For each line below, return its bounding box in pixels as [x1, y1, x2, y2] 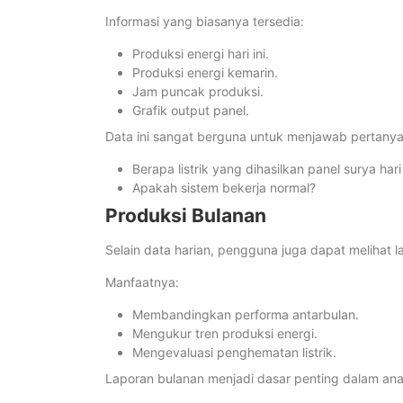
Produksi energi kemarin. [132, 65, 278, 81]
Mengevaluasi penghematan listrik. [132, 345, 336, 361]
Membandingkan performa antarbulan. [132, 307, 359, 323]
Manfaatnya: [105, 274, 179, 291]
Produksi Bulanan [105, 204, 266, 228]
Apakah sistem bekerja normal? [132, 180, 316, 196]
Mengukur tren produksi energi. [132, 326, 318, 342]
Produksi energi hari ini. [132, 46, 269, 62]
